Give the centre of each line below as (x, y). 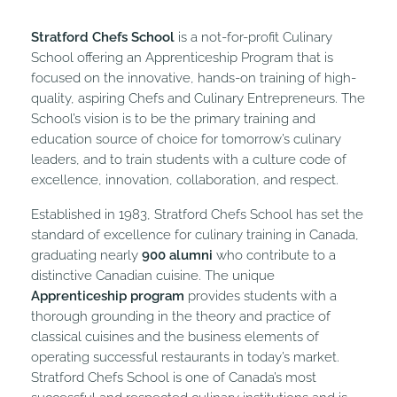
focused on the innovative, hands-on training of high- (194, 78)
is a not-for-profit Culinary (253, 38)
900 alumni (177, 256)
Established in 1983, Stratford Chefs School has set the (197, 215)
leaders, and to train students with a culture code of (189, 160)
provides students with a (262, 296)
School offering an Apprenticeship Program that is (182, 58)
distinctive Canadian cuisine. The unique (153, 276)
